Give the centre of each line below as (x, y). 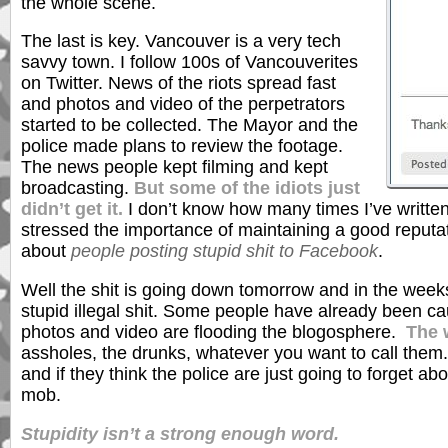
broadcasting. (77, 188)
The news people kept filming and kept (174, 167)
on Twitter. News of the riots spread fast (178, 83)
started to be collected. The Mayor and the (189, 125)
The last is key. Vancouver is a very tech (181, 41)
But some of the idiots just (247, 188)
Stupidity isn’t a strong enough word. (180, 433)
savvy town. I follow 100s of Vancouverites (189, 62)
